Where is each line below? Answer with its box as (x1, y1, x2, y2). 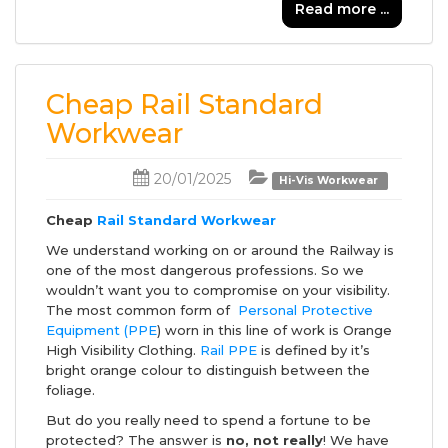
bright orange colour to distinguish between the (46, 361, 370, 378)
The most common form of (46, 301, 230, 318)
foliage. (46, 381, 95, 398)
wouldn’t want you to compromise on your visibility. (46, 281, 390, 298)
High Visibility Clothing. (46, 341, 200, 358)
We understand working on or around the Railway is (46, 241, 394, 258)
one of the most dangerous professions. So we (46, 261, 364, 278)
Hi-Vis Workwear (278, 173, 378, 187)
